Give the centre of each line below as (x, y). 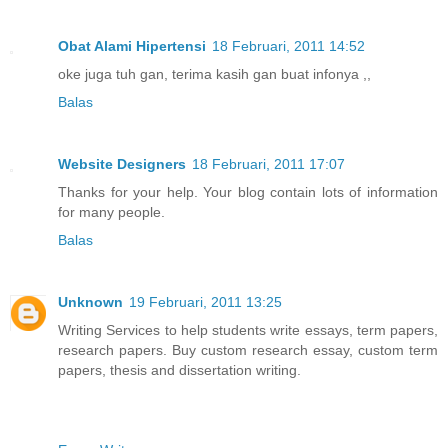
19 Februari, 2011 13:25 (205, 301)
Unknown (90, 301)
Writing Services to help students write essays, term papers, (248, 329)
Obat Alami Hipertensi (132, 45)
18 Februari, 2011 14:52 (288, 45)
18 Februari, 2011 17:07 (268, 163)
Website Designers (122, 163)
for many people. (111, 211)
